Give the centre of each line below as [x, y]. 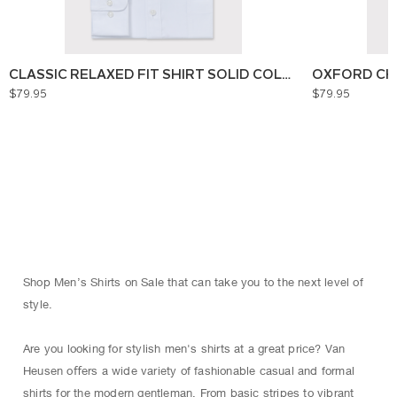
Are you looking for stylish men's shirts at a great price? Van [184, 349]
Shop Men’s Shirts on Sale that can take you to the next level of [193, 282]
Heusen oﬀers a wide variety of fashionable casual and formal [189, 371]
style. [38, 304]
